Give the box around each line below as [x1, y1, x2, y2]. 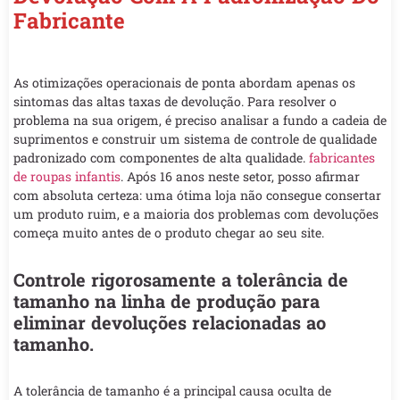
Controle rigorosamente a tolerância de [13, 268, 348, 292]
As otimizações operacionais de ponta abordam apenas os [13, 74, 355, 92]
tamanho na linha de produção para [13, 289, 320, 313]
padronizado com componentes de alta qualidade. [13, 149, 309, 167]
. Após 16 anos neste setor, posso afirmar [121, 168, 360, 186]
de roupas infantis [13, 168, 121, 186]
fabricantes [309, 149, 375, 167]
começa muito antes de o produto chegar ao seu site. [13, 224, 324, 242]
